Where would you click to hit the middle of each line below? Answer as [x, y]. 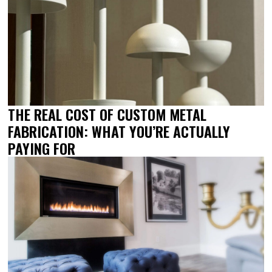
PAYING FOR [42, 148]
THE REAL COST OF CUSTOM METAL [107, 114]
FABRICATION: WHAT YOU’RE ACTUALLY [119, 131]
